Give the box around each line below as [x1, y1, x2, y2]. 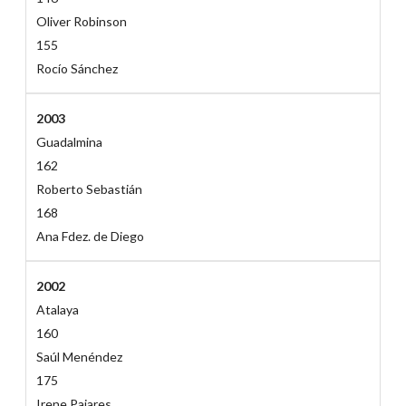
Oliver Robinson [35, 14, 127, 30]
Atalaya [35, 302, 79, 318]
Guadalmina [35, 134, 102, 150]
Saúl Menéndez [35, 349, 122, 365]
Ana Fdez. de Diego [35, 228, 144, 245]
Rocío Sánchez [35, 61, 118, 77]
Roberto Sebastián [35, 181, 142, 198]
